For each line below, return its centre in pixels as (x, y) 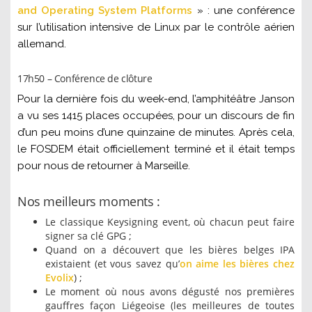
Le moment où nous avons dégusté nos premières (170, 291)
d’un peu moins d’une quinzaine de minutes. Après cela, (156, 132)
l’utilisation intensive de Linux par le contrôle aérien (165, 27)
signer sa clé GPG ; (88, 235)
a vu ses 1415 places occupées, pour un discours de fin (156, 115)
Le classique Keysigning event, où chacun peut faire (170, 221)
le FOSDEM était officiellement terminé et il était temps (156, 149)
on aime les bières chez (237, 263)
